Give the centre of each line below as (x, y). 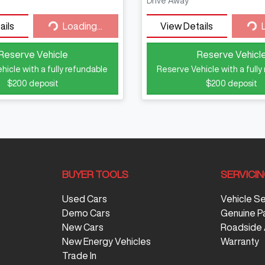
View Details (187, 26)
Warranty (240, 242)
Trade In (79, 256)
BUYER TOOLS (95, 174)
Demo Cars (86, 213)
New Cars (83, 227)
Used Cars (84, 199)
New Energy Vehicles (106, 242)
